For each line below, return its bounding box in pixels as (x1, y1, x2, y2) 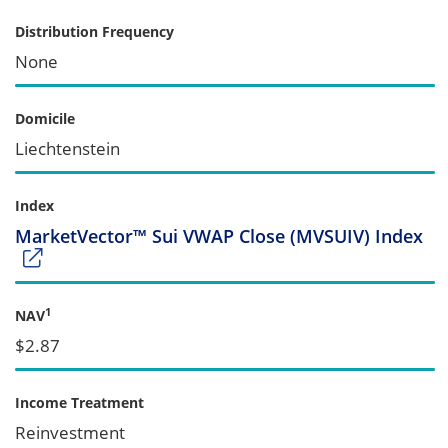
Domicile (15, 108, 75, 128)
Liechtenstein (15, 136, 120, 160)
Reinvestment (15, 420, 125, 444)
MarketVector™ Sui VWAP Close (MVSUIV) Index (15, 223, 423, 248)
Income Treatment (15, 392, 144, 412)
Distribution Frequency (15, 21, 174, 41)
